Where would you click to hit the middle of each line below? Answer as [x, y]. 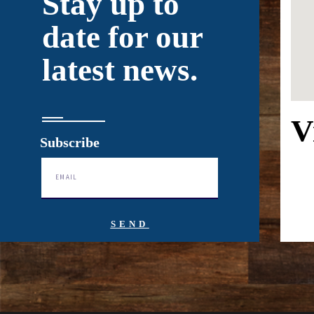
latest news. [120, 70]
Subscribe [69, 142]
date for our [122, 37]
